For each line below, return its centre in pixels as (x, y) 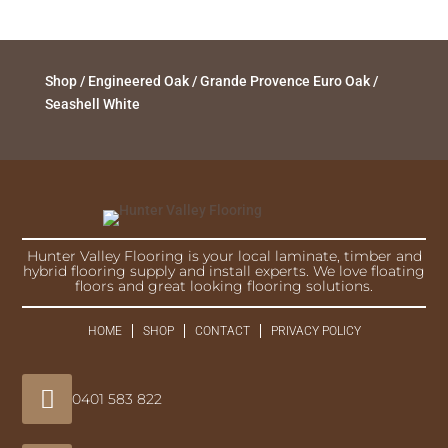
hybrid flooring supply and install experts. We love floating (224, 271)
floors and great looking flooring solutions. (224, 286)
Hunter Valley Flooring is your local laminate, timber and (224, 256)
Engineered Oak (138, 81)
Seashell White (92, 104)
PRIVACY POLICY (315, 331)
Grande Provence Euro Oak (284, 81)
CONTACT (222, 331)
